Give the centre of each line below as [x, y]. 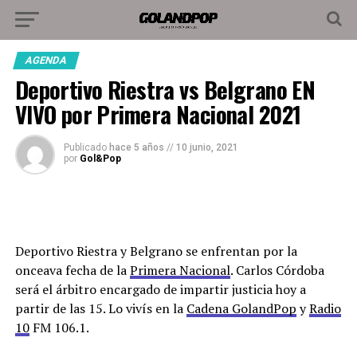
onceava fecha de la [72, 270]
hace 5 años [136, 147]
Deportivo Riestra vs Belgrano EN [165, 89]
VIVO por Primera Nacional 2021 [158, 114]
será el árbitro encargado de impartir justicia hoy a [160, 289]
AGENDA [46, 60]
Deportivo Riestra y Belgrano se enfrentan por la [156, 251]
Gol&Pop [100, 159]
